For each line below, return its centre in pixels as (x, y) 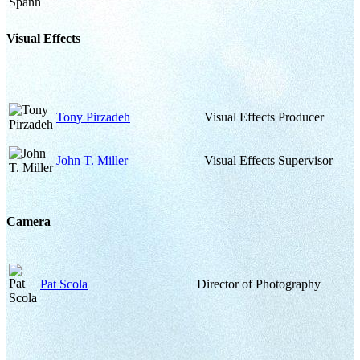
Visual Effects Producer (264, 117)
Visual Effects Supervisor (268, 160)
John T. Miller (92, 160)
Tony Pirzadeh (93, 117)
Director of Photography (259, 284)
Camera (29, 222)
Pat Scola (64, 284)
